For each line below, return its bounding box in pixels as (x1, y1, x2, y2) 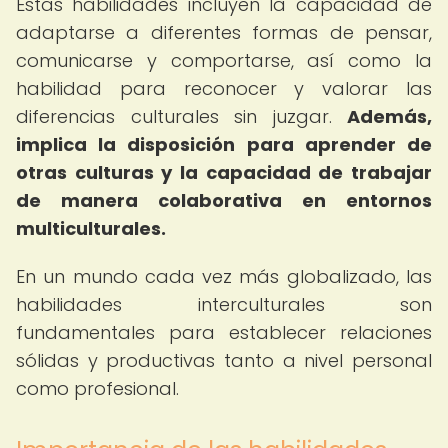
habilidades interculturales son (16, 292, 432, 317)
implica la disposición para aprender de (16, 132, 432, 157)
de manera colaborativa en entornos (16, 188, 432, 213)
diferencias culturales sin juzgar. (16, 104, 347, 129)
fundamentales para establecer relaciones (16, 320, 432, 345)
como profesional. (16, 376, 179, 401)
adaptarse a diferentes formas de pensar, (16, 20, 432, 45)
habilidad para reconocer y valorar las (16, 76, 432, 101)
